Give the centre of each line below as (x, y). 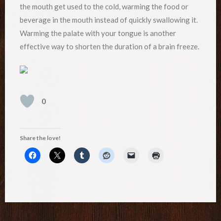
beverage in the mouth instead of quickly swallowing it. (109, 19)
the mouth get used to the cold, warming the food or (104, 6)
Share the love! (40, 138)
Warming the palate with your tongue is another (98, 33)
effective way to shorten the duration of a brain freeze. (110, 46)
